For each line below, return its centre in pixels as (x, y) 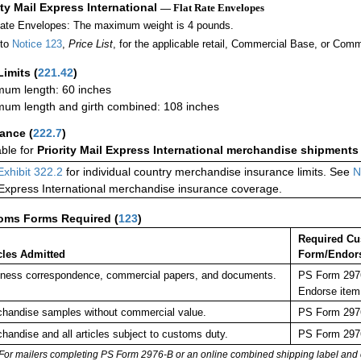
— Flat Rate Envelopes (212, 8)
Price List (90, 44)
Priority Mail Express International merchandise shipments (198, 150)
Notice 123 (37, 44)
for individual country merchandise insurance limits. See (208, 172)
